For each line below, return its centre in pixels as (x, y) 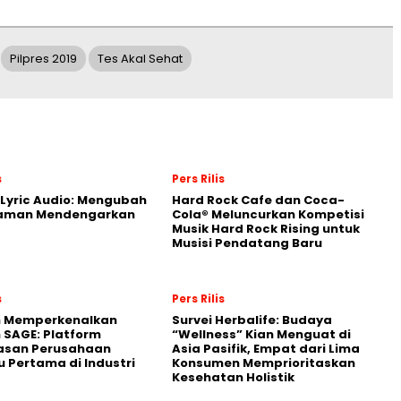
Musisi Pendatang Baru (247, 243)
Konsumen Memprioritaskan (264, 363)
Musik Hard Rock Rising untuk (266, 229)
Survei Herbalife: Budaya (252, 320)
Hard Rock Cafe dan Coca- (258, 200)
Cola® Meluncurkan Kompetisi (268, 215)
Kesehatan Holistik (233, 378)
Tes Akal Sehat (140, 59)
